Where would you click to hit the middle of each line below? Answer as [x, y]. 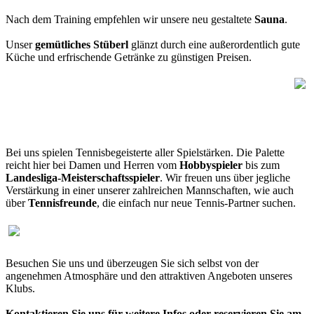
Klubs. [20, 289]
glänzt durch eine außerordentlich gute [214, 45]
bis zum [261, 165]
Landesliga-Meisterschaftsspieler [83, 178]
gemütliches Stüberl [82, 45]
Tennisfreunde [62, 203]
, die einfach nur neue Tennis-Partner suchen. [196, 203]
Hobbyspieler [211, 165]
